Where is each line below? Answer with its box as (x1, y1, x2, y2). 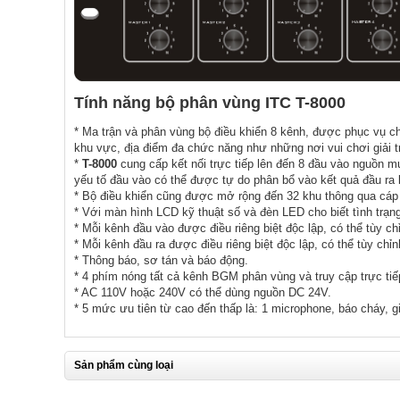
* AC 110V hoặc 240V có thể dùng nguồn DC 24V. (74, 285, 331, 299)
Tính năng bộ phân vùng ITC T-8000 (74, 93, 346, 112)
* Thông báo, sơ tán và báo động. (74, 253, 248, 267)
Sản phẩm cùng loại (74, 358, 173, 371)
